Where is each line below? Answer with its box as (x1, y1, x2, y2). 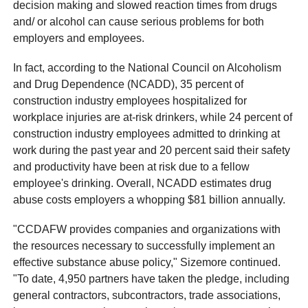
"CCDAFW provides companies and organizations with (13, 223, 281, 236)
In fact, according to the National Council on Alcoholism (13, 62, 282, 74)
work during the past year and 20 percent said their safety (13, 144, 291, 157)
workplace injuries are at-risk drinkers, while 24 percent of (13, 111, 293, 124)
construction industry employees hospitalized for (13, 95, 247, 107)
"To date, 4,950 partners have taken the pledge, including (13, 273, 290, 285)
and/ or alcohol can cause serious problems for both (13, 16, 265, 28)
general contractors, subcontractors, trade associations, (13, 289, 281, 302)
